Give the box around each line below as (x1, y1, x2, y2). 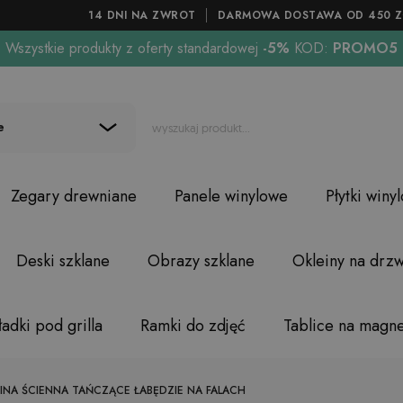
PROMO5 (328, 38, 398, 58)
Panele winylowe (174, 184, 288, 208)
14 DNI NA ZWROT (88, 7, 196, 23)
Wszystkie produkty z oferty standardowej (5, 38, 258, 58)
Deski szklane (15, 249, 110, 273)
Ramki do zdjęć (139, 314, 246, 337)
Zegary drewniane (10, 184, 137, 208)
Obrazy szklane (147, 249, 255, 273)
